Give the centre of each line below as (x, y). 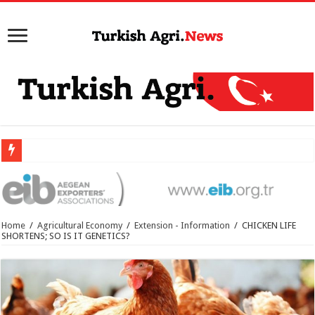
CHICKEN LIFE (269, 225)
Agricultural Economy (80, 225)
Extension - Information (182, 225)
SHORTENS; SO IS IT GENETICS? (66, 236)
